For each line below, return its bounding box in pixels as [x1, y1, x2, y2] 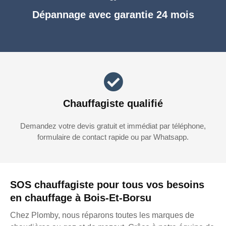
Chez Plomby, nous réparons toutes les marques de [10, 211, 194, 220]
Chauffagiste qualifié [63, 98, 163, 109]
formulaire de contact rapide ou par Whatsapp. [37, 133, 189, 142]
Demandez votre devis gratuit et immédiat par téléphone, [20, 122, 206, 131]
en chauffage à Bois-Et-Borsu [10, 192, 151, 204]
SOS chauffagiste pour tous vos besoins [10, 179, 204, 191]
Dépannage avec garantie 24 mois [32, 9, 194, 21]
